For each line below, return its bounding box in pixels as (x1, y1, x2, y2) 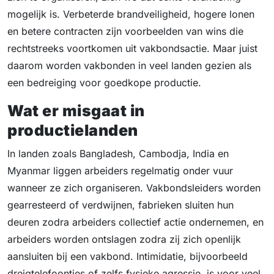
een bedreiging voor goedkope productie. (7, 76, 201, 89)
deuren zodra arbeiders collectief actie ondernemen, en (7, 216, 264, 229)
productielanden (7, 121, 138, 140)
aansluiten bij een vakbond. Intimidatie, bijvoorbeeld (7, 250, 248, 263)
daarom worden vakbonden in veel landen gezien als (7, 59, 251, 72)
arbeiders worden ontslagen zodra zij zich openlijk (7, 233, 241, 246)
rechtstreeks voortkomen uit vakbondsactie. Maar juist (7, 42, 257, 55)
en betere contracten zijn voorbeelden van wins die (7, 25, 243, 38)
